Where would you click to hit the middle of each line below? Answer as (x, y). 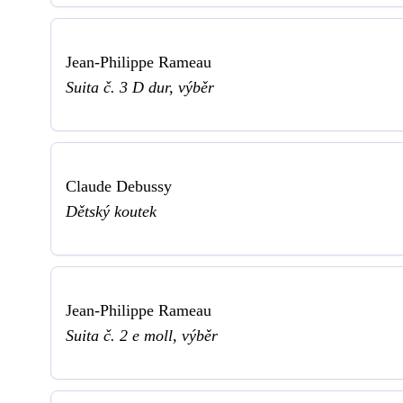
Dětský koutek (111, 211)
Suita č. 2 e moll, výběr (142, 335)
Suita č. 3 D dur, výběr (140, 87)
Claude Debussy (119, 186)
